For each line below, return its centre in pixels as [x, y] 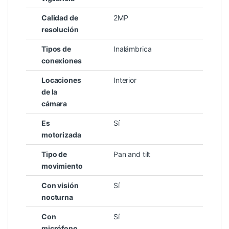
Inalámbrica [133, 49]
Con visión [60, 185]
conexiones [62, 60]
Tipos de [56, 49]
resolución [60, 29]
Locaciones [61, 80]
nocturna [57, 197]
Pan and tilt [132, 154]
